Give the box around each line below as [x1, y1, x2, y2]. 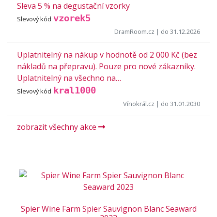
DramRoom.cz [114, 27, 155, 36]
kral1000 [53, 85, 96, 96]
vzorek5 [53, 13, 91, 24]
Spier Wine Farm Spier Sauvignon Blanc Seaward [20, 203, 197, 214]
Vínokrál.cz [123, 99, 155, 108]
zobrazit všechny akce [17, 122, 98, 132]
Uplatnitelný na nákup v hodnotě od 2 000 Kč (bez [17, 49, 197, 60]
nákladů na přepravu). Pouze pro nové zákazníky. [17, 61, 196, 72]
